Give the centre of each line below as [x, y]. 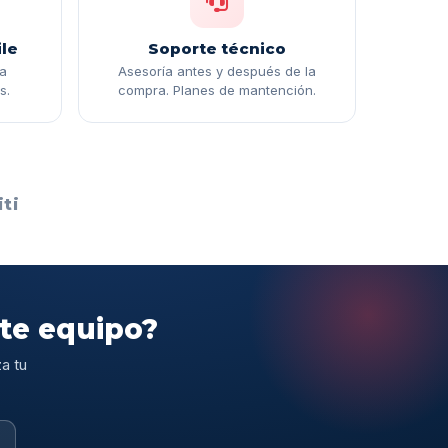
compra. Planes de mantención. [217, 90]
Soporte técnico [217, 49]
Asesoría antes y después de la [217, 71]
